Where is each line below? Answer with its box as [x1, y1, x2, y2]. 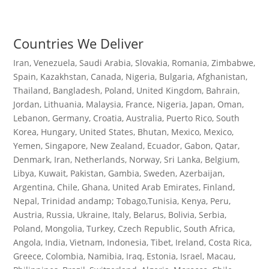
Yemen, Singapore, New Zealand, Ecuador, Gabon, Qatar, [13, 139, 240, 151]
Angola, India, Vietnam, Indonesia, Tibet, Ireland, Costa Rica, [13, 236, 252, 248]
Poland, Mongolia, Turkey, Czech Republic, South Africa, [13, 222, 235, 234]
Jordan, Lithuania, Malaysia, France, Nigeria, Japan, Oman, [13, 98, 244, 110]
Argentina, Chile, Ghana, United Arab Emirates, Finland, [13, 181, 235, 193]
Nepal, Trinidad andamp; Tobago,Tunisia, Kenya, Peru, [13, 195, 231, 207]
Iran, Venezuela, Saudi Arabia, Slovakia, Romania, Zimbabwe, [13, 56, 256, 68]
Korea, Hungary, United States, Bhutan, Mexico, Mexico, [13, 125, 234, 138]
